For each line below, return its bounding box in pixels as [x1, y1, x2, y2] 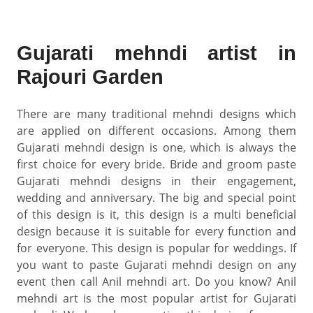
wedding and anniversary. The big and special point [17, 190, 296, 205]
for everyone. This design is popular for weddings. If [17, 240, 296, 256]
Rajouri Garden [17, 66, 163, 88]
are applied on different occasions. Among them [17, 123, 296, 138]
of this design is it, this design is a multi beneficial [17, 207, 296, 222]
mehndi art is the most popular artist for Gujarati [17, 291, 296, 306]
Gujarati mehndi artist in [17, 42, 296, 64]
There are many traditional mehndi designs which [17, 106, 296, 122]
